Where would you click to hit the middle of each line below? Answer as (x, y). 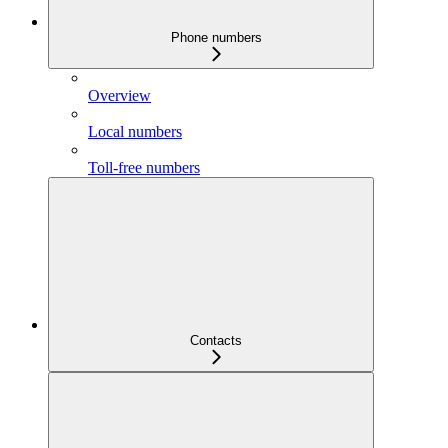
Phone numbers (216, 37)
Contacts (216, 340)
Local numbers (135, 131)
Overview (119, 95)
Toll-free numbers (144, 167)
